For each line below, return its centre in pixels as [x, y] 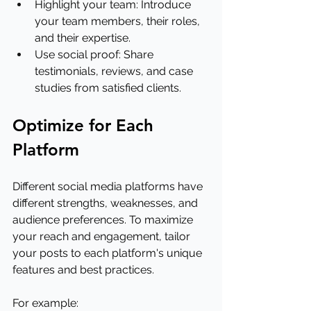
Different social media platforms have [109, 186]
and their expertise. [83, 38]
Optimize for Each [85, 125]
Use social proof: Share [95, 54]
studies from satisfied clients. [108, 88]
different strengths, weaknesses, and [107, 203]
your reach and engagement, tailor [103, 236]
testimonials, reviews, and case [115, 71]
